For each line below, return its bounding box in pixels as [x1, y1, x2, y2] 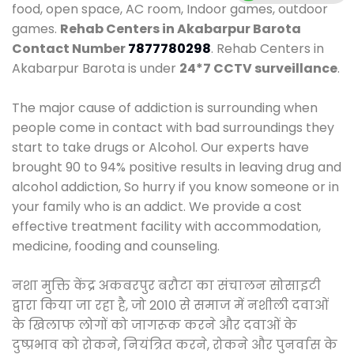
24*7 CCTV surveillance [179, 58, 337, 77]
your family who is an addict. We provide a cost [12, 197, 302, 216]
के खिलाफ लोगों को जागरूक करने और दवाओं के [12, 315, 297, 334]
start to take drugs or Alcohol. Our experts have [12, 137, 309, 156]
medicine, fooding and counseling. [12, 236, 220, 255]
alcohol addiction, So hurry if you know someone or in [12, 177, 339, 196]
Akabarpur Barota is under [12, 58, 179, 77]
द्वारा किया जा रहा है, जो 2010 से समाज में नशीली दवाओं [12, 296, 329, 314]
